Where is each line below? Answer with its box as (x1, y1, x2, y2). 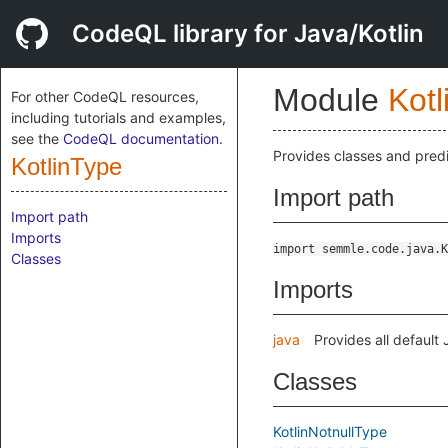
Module (273, 82, 388, 118)
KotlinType (11, 153, 122, 180)
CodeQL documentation (63, 130, 219, 147)
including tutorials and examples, (11, 109, 226, 126)
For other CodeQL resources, (11, 88, 199, 105)
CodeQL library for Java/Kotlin (72, 19, 424, 48)
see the (11, 130, 63, 147)
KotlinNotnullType (273, 423, 387, 440)
